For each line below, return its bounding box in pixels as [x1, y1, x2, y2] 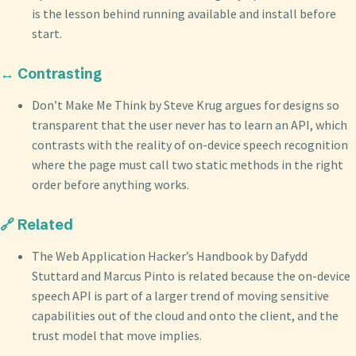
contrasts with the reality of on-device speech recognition [32, 136, 348, 153]
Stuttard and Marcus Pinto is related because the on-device [32, 267, 350, 284]
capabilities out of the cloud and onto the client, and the [32, 307, 339, 323]
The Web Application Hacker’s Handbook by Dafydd [32, 247, 308, 264]
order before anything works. [32, 176, 189, 192]
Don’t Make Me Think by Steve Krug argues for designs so [32, 96, 339, 113]
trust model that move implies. [32, 327, 202, 343]
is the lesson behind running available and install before [32, 6, 336, 22]
